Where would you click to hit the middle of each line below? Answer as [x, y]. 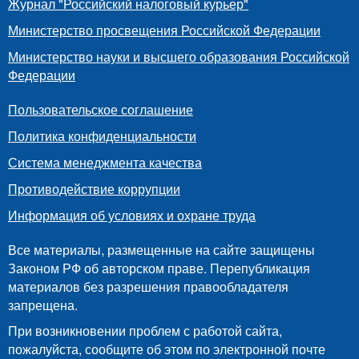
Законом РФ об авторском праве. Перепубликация [159, 268]
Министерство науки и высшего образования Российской [179, 56]
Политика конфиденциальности [102, 135]
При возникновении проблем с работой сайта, [145, 330]
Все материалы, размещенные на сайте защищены [161, 249]
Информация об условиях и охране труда [132, 215]
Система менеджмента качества [105, 162]
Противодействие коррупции [94, 188]
